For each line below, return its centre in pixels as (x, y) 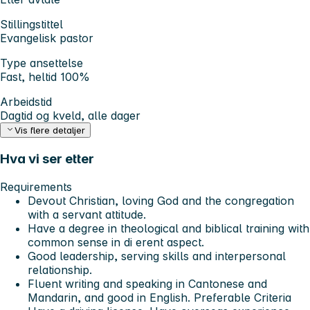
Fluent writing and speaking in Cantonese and (147, 283)
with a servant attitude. (87, 214)
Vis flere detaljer (50, 130)
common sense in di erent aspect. (116, 242)
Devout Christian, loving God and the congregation (161, 200)
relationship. (60, 270)
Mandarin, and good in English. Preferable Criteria (159, 297)
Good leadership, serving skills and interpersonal (157, 256)
